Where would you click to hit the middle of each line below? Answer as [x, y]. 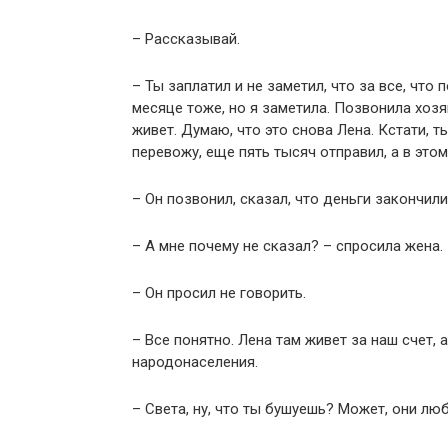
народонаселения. [195, 362]
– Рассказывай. [186, 39]
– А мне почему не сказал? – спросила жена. [287, 246]
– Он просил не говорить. [219, 293]
